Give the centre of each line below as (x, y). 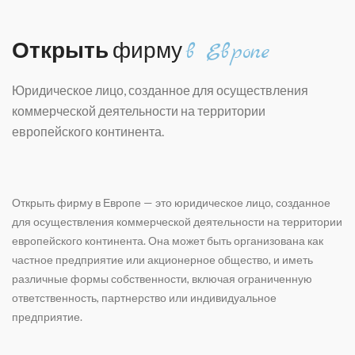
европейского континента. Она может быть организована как (168, 240)
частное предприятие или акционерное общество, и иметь (162, 260)
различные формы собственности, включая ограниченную (162, 279)
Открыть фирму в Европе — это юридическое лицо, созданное (171, 202)
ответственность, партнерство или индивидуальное (144, 298)
